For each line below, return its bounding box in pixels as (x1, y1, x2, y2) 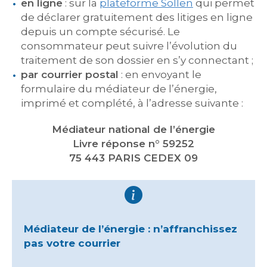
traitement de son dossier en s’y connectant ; (21, 54, 253, 66)
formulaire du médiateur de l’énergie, (21, 83, 217, 95)
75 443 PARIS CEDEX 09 (69, 152, 198, 164)
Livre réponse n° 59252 (73, 138, 194, 150)
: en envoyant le (119, 69, 201, 80)
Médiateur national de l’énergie (52, 123, 215, 135)
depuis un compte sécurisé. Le (21, 26, 180, 38)
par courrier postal (21, 69, 119, 80)
